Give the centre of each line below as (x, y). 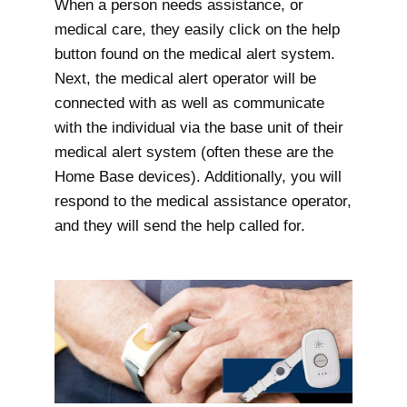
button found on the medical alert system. (195, 55)
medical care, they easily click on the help (197, 30)
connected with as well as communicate (189, 104)
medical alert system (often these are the (194, 153)
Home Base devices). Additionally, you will (198, 177)
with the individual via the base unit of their (199, 128)
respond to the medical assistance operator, (203, 202)
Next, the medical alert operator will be (185, 79)
